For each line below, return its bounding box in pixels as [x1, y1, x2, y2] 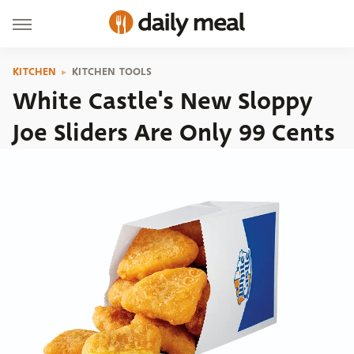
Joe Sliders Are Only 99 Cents [13, 115, 335, 150]
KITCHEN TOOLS [72, 64, 153, 79]
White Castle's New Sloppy [13, 84, 313, 119]
